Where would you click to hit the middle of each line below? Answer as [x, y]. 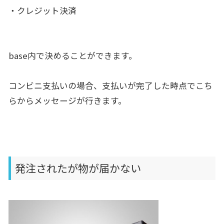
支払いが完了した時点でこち [157, 86]
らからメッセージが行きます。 [67, 101]
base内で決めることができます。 [72, 56]
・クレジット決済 [42, 11]
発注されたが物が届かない [78, 168]
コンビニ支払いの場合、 [55, 86]
